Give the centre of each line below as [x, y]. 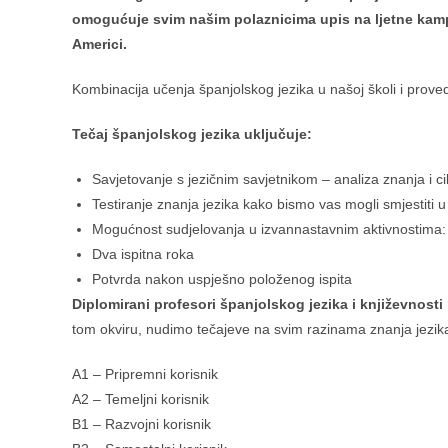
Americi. [99, 44]
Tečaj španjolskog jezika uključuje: [192, 134]
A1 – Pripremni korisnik [145, 374]
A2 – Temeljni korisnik [140, 399]
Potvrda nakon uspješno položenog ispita [222, 279]
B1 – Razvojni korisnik [141, 424]
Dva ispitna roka [143, 254]
